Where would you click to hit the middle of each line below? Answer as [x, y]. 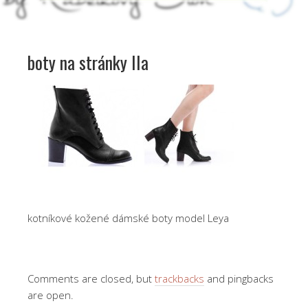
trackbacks [179, 278]
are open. [51, 295]
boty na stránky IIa [88, 62]
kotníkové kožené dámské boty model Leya [128, 218]
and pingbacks [239, 278]
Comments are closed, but [91, 278]
